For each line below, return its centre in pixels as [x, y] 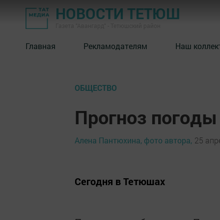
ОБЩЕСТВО [96, 88]
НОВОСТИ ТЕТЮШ [118, 14]
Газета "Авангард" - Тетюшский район [108, 26]
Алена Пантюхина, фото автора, [133, 140]
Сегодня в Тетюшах [120, 181]
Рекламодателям [115, 46]
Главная [41, 46]
